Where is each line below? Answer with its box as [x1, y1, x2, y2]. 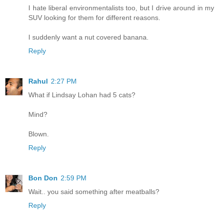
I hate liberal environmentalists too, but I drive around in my [28, 4, 214, 12]
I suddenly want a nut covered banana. [28, 33, 149, 42]
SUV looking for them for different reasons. [28, 14, 160, 22]
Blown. [28, 130, 49, 138]
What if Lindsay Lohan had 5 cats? [28, 91, 135, 99]
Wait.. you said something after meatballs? [28, 188, 159, 196]
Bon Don [28, 174, 58, 182]
